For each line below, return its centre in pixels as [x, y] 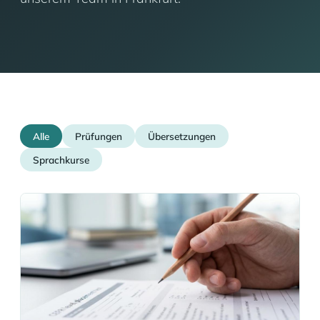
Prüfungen [99, 136]
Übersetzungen [182, 136]
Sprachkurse [61, 160]
